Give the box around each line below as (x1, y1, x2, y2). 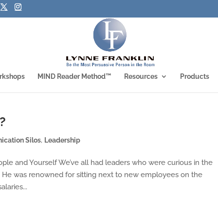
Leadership (44, 136, 81, 144)
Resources (124, 73, 158, 80)
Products (180, 73, 209, 80)
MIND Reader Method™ (37, 73, 111, 80)
